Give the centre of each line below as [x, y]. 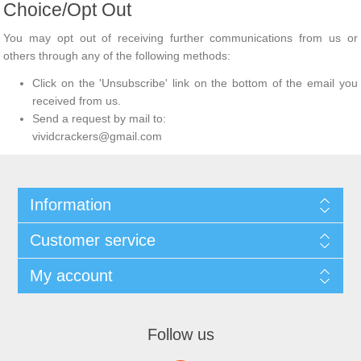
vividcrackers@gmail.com [98, 136]
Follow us [180, 334]
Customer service [92, 240]
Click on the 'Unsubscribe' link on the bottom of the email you [195, 83]
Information [70, 205]
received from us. [77, 101]
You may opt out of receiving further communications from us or [180, 38]
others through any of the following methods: [117, 56]
